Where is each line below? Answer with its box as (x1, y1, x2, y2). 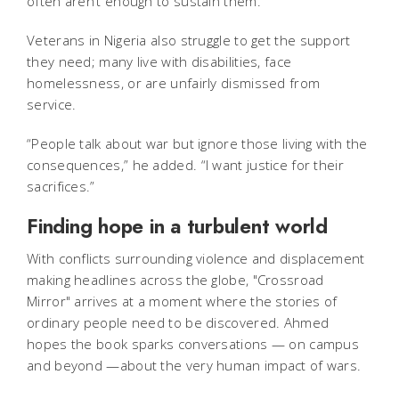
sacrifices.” (27, 177, 99, 196)
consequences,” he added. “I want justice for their (27, 156, 344, 175)
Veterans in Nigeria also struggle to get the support (27, 31, 351, 50)
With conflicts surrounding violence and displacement (27, 249, 365, 268)
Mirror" (27, 292, 71, 311)
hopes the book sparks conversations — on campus (27, 335, 360, 354)
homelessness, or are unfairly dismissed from (27, 74, 321, 93)
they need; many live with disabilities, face (27, 53, 292, 71)
